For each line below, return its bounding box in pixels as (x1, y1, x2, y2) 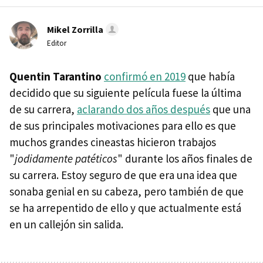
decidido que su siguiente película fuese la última (9, 86, 241, 100)
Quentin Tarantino (9, 69, 102, 83)
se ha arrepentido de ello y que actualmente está (9, 201, 241, 215)
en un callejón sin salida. (9, 217, 123, 231)
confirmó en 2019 (104, 69, 186, 83)
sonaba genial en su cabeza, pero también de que (9, 184, 244, 198)
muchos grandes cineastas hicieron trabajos (9, 135, 216, 149)
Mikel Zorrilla (47, 23, 103, 35)
